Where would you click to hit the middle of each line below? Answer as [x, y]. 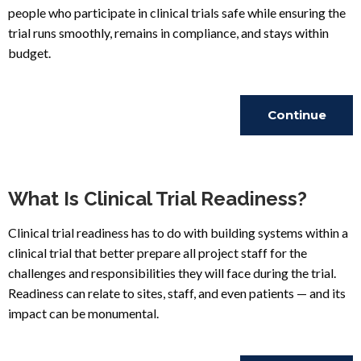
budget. [29, 53]
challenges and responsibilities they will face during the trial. [172, 273]
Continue [297, 115]
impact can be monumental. [83, 313]
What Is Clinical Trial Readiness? [158, 199]
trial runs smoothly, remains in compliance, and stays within [168, 33]
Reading [297, 155]
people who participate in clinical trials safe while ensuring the [177, 12]
